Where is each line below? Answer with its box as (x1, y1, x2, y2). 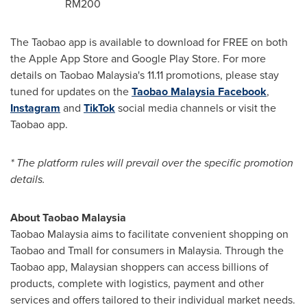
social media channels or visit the (115, 99, 276, 116)
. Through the (219, 242, 284, 258)
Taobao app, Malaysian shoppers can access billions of (10, 258, 269, 275)
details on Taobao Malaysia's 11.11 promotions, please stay (10, 66, 279, 83)
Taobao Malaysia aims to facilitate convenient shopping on (10, 225, 288, 242)
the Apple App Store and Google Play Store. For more (10, 50, 266, 66)
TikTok (84, 99, 115, 116)
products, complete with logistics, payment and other (10, 275, 264, 291)
